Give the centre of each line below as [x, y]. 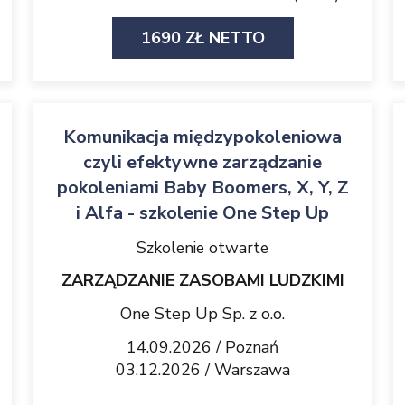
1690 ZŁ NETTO [202, 38]
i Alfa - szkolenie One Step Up [202, 213]
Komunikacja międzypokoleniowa [202, 137]
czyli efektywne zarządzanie [202, 162]
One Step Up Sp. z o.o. [202, 314]
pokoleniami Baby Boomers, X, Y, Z [202, 188]
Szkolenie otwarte [202, 248]
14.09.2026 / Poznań [202, 347]
